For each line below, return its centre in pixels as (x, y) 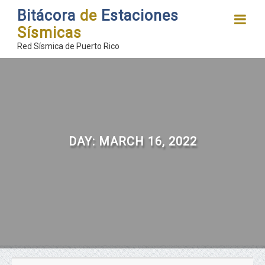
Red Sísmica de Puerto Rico (68, 46)
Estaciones (138, 16)
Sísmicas (49, 33)
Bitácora (49, 16)
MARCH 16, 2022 (148, 141)
